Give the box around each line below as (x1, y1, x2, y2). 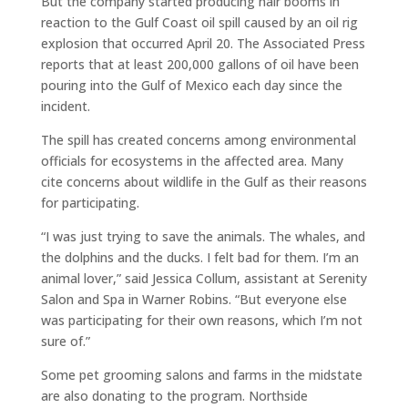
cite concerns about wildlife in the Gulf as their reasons (40, 173, 367, 190)
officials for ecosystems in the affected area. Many (40, 152, 343, 169)
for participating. (40, 194, 139, 211)
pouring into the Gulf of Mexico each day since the (40, 76, 342, 94)
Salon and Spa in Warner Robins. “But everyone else (40, 291, 347, 308)
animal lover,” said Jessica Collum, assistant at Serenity (40, 270, 367, 287)
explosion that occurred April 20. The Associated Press (40, 35, 365, 52)
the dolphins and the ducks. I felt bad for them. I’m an (40, 249, 359, 266)
